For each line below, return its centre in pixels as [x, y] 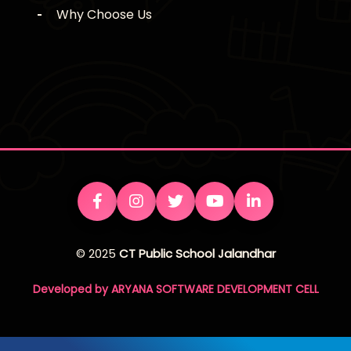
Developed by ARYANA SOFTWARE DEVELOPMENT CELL [175, 289]
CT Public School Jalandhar [197, 254]
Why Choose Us [104, 15]
